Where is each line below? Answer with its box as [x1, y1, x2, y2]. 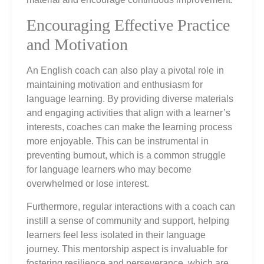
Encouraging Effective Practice [27, 16, 230, 35]
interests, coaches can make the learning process [27, 122, 232, 133]
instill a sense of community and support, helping [27, 215, 229, 226]
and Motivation [27, 35, 128, 54]
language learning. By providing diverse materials [27, 94, 233, 104]
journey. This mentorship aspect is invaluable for [27, 243, 227, 254]
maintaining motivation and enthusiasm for [27, 80, 203, 90]
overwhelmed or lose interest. [27, 179, 149, 189]
